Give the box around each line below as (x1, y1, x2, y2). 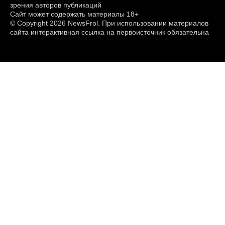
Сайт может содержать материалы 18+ (10, 10, 139, 19)
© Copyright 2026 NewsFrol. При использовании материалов (10, 19, 208, 28)
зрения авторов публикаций (10, 1, 101, 10)
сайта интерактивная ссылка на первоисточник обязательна (10, 28, 209, 37)
